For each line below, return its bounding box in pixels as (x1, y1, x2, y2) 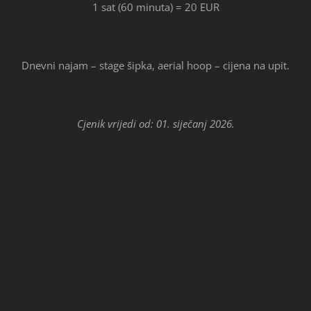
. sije (167, 116, 187, 131)
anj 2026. (192, 116, 235, 131)
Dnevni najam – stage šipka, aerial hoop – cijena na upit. (22, 58, 289, 72)
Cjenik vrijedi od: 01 (76, 116, 167, 131)
